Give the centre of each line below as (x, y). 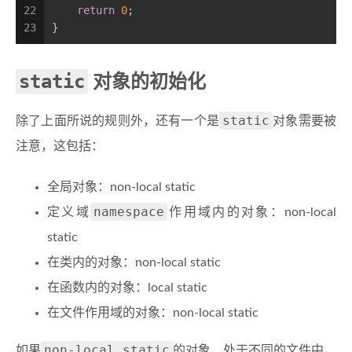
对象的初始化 (147, 82)
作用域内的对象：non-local (252, 212)
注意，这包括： (60, 146)
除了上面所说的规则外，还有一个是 (118, 121)
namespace (129, 212)
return (96, 10)
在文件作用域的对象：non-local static (153, 313)
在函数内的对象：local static (127, 288)
